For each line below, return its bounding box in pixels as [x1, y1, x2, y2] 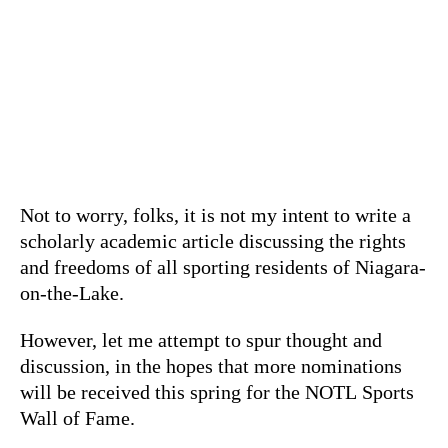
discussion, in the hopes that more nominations [20, 354, 402, 377]
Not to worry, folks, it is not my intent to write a [20, 203, 411, 226]
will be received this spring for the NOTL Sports [20, 380, 414, 403]
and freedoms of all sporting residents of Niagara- [20, 255, 426, 278]
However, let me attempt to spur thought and [20, 328, 382, 351]
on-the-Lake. [20, 281, 129, 304]
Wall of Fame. [20, 406, 135, 429]
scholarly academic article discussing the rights [20, 229, 406, 252]
